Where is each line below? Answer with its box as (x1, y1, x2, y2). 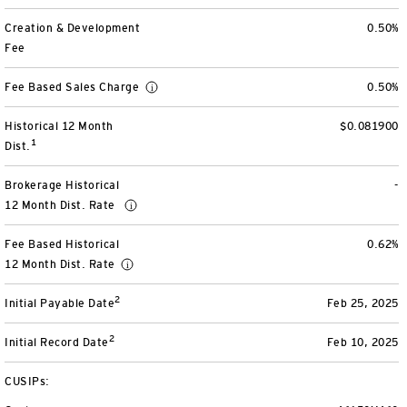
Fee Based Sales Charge (5, 81, 143, 94)
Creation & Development (5, 22, 140, 35)
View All (44, 17, 97, 33)
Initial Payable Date (5, 297, 114, 310)
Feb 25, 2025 (326, 297, 399, 310)
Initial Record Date (5, 336, 109, 349)
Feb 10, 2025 (326, 336, 399, 349)
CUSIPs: (5, 375, 50, 388)
